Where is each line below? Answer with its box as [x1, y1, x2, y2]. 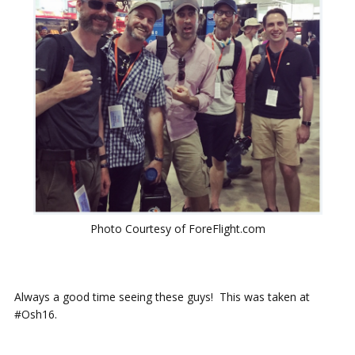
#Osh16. [14, 306, 57, 322]
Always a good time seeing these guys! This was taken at [14, 288, 310, 304]
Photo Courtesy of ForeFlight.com [90, 220, 265, 236]
